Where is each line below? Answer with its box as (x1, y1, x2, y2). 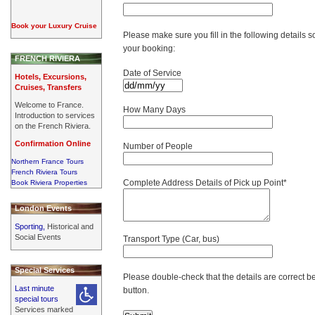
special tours (15, 294, 58, 303)
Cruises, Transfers (15, 82, 82, 91)
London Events (15, 203, 72, 212)
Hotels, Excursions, (15, 72, 86, 81)
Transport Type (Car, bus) (123, 234, 219, 244)
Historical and (47, 221, 94, 231)
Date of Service (123, 68, 181, 78)
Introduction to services (15, 110, 95, 120)
